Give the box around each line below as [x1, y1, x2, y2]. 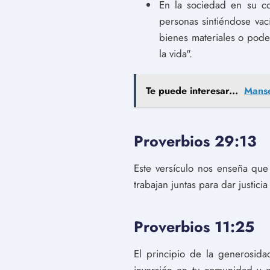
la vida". [159, 46, 192, 61]
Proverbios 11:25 [134, 216, 254, 237]
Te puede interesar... [146, 84, 238, 98]
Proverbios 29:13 [134, 130, 257, 152]
